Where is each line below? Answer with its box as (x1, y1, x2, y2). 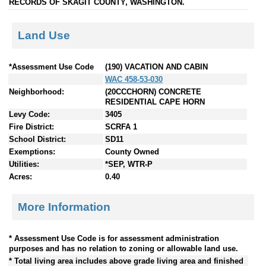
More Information (18, 201, 110, 214)
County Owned (105, 147, 159, 156)
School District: (9, 134, 66, 144)
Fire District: (9, 122, 54, 131)
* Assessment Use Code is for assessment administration (9, 234, 219, 243)
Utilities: (9, 159, 39, 169)
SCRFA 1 (105, 122, 137, 131)
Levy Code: (9, 109, 50, 119)
